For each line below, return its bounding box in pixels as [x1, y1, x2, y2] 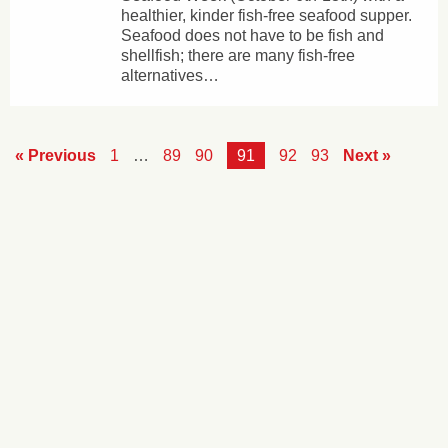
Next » [343, 147, 391, 164]
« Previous [15, 147, 96, 164]
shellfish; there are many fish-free [120, 47, 355, 64]
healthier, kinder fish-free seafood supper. [120, 7, 412, 24]
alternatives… [120, 67, 219, 84]
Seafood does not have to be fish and [120, 27, 384, 44]
